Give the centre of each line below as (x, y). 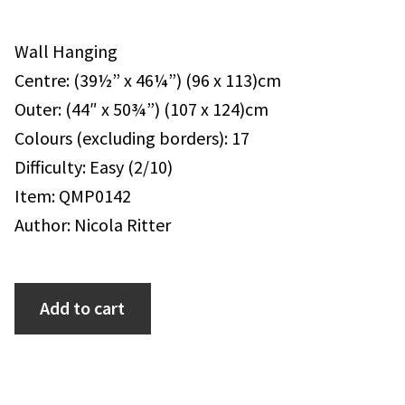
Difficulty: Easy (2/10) (94, 166)
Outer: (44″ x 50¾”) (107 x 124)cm (141, 108)
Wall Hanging (66, 51)
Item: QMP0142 (73, 195)
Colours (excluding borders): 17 (132, 137)
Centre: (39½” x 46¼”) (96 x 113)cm (148, 80)
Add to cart (83, 308)
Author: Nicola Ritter (93, 224)
